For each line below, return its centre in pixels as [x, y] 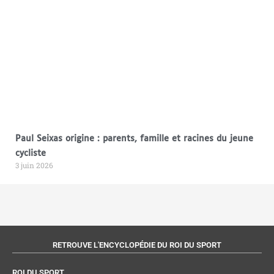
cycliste [30, 154]
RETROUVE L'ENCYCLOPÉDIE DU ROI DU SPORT [137, 245]
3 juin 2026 [34, 165]
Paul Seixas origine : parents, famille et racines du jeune [134, 139]
